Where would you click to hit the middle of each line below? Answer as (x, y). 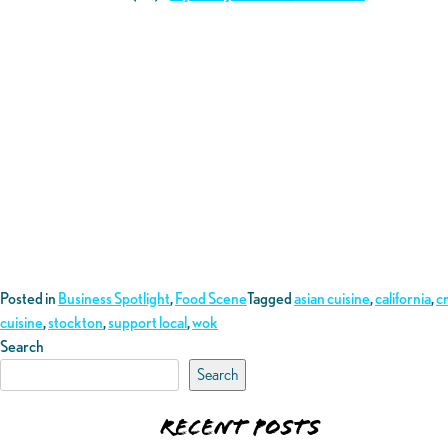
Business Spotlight (114, 299)
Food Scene (211, 299)
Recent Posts (239, 427)
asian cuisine (332, 299)
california (403, 299)
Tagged (270, 299)
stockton (75, 323)
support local (147, 323)
